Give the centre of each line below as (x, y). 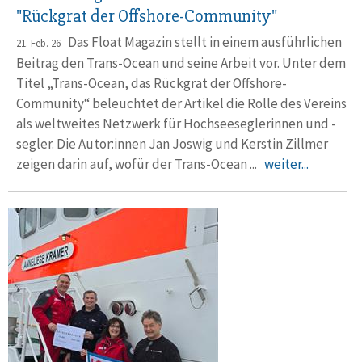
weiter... (286, 164)
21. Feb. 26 (38, 43)
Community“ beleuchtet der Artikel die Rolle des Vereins (181, 103)
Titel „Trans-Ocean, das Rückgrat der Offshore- (152, 83)
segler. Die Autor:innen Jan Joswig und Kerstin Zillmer (172, 144)
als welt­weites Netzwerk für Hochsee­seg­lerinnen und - (176, 124)
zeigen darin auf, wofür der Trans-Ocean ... (140, 164)
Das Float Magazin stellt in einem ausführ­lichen (201, 42)
